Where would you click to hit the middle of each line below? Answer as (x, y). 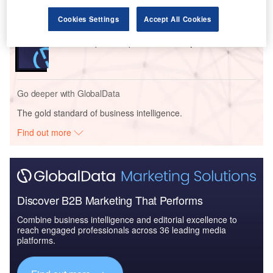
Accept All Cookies (178, 19)
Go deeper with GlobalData (69, 93)
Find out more (46, 132)
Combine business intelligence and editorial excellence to (127, 220)
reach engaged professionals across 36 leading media (122, 230)
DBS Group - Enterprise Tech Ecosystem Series (148, 42)
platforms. (36, 240)
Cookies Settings (89, 19)
